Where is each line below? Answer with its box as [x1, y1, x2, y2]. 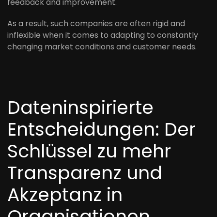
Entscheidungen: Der [7, 116, 196, 142]
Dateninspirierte [7, 94, 154, 120]
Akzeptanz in [7, 182, 123, 207]
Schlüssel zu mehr [7, 138, 171, 164]
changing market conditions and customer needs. [7, 41, 197, 52]
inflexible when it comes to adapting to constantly [7, 30, 198, 41]
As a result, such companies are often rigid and [7, 18, 185, 29]
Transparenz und [7, 160, 162, 186]
